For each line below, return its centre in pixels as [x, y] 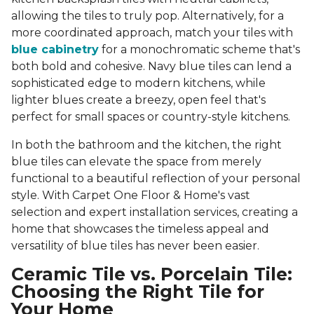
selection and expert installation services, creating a [155, 212]
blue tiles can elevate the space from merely [136, 162]
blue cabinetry [55, 50]
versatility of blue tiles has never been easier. [135, 246]
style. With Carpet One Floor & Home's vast [131, 196]
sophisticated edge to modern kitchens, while [138, 83]
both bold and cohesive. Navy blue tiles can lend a [151, 67]
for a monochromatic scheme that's [199, 50]
